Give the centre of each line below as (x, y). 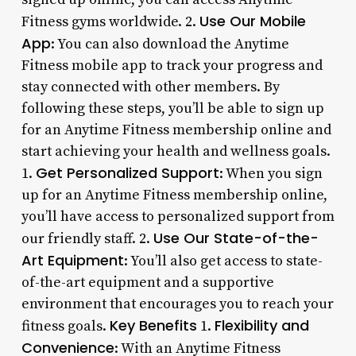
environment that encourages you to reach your (177, 304)
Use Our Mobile (252, 21)
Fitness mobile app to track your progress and (172, 65)
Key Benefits (153, 325)
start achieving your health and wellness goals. (176, 151)
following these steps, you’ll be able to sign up (172, 108)
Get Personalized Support (127, 172)
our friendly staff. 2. (87, 238)
